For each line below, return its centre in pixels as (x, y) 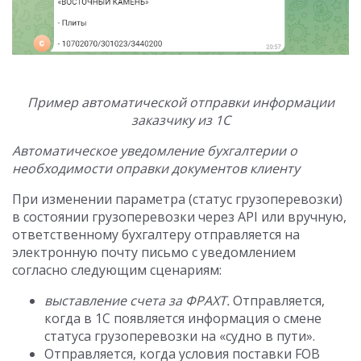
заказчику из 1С (180, 120)
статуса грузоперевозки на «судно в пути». (180, 336)
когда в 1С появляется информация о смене (183, 319)
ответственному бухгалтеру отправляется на (156, 235)
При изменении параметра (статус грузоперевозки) (177, 199)
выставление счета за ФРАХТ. (139, 301)
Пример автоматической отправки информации (180, 103)
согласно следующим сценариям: (117, 270)
